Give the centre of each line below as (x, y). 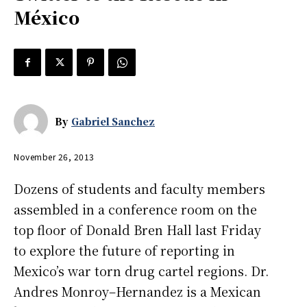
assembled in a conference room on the (135, 209)
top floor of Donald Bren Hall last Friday (137, 229)
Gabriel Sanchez (113, 122)
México (47, 17)
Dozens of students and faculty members (139, 188)
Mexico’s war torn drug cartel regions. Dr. (141, 270)
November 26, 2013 (54, 156)
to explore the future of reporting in (124, 250)
